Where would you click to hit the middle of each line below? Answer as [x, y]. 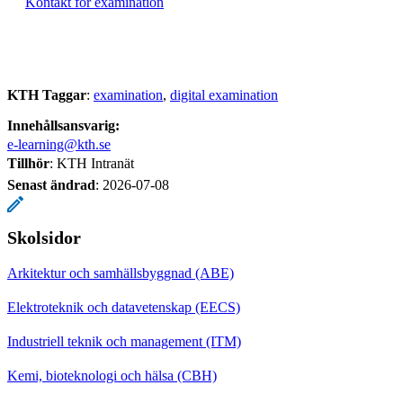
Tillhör [28, 163]
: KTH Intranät [92, 163]
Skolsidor [44, 237]
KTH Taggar [47, 94]
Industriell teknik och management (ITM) [124, 341]
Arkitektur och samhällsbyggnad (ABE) [121, 273]
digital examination [224, 94]
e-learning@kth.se [59, 144]
